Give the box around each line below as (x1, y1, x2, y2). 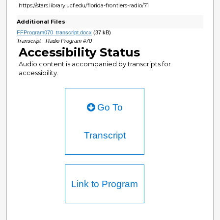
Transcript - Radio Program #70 (16, 37, 92, 44)
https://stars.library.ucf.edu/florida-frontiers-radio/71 (18, 1, 149, 9)
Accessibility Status (18, 45, 140, 59)
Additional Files (16, 18, 65, 25)
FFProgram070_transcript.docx (16, 29, 92, 35)
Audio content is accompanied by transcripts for (18, 59, 171, 68)
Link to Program (71, 178, 138, 189)
